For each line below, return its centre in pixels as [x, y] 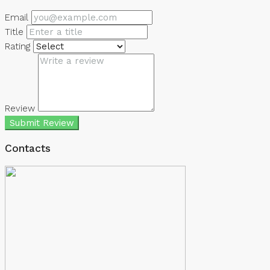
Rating [17, 47]
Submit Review [42, 123]
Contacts [28, 148]
